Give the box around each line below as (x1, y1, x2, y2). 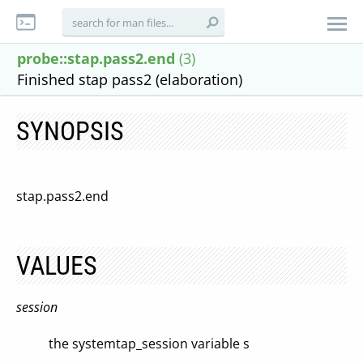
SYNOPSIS (16, 116, 124, 147)
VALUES (16, 250, 97, 281)
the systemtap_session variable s (49, 335, 250, 352)
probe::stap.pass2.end (17, 49, 175, 68)
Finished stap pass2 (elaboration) (17, 70, 242, 89)
